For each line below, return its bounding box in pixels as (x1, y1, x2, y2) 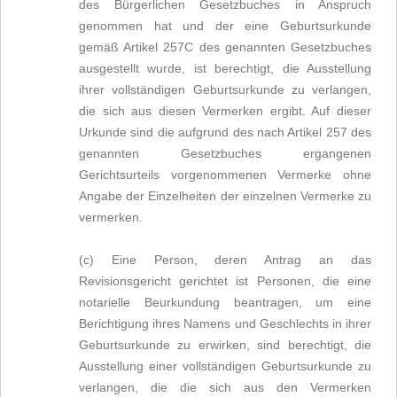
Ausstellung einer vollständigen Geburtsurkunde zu (79, 359, 371, 373)
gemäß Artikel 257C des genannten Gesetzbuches (79, 40, 371, 54)
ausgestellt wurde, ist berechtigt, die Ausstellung (79, 61, 371, 75)
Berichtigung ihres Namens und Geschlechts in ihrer (79, 316, 371, 331)
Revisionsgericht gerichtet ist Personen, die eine (79, 274, 371, 288)
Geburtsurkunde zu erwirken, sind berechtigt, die (79, 338, 371, 352)
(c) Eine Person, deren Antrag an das (79, 253, 371, 267)
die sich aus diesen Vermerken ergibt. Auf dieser (79, 104, 371, 118)
